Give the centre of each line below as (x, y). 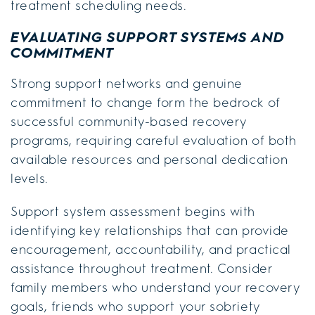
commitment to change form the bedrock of (146, 102)
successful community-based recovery (129, 121)
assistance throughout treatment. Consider (142, 268)
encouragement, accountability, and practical (151, 249)
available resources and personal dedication (149, 159)
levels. (30, 178)
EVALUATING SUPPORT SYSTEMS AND (147, 37)
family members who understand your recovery (156, 287)
